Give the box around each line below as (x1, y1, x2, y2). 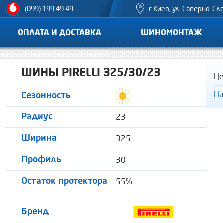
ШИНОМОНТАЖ (141, 27, 202, 37)
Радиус (21, 112, 52, 121)
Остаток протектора (21, 176, 107, 186)
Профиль (21, 155, 61, 164)
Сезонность (21, 91, 71, 100)
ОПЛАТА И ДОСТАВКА (18, 27, 101, 37)
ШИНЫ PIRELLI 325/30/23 (21, 65, 161, 79)
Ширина (21, 133, 57, 143)
